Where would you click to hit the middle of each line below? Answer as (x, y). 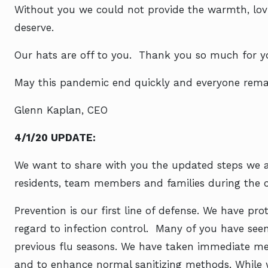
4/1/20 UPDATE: (55, 138)
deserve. (34, 28)
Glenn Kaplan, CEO (61, 110)
